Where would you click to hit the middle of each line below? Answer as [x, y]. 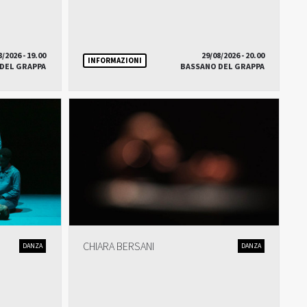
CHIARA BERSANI [118, 247]
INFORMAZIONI [114, 60]
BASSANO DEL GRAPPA [222, 67]
